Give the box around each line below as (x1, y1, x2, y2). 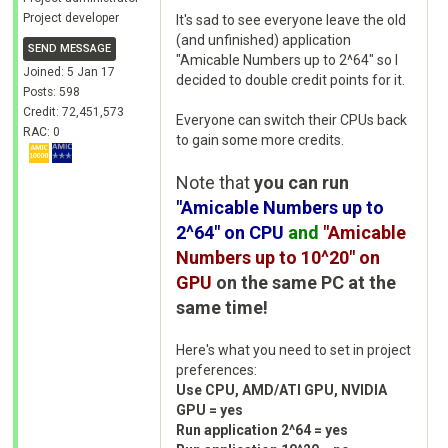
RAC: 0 (23, 125, 60, 139)
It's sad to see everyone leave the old (176, 12, 406, 28)
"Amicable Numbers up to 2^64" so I (176, 52, 398, 68)
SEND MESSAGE (28, 42, 111, 55)
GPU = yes (176, 402, 243, 418)
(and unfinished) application (176, 32, 351, 48)
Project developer (23, 11, 119, 25)
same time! (176, 297, 268, 318)
